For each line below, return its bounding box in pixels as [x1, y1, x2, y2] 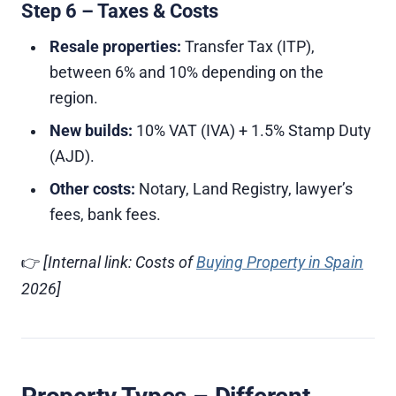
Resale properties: [49, 38, 181, 56]
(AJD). [49, 148, 95, 165]
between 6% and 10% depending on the [49, 64, 324, 81]
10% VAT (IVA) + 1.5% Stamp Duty [133, 122, 371, 140]
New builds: [49, 122, 133, 140]
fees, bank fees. [49, 206, 161, 224]
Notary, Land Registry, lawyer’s [135, 180, 353, 198]
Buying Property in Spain [196, 254, 363, 271]
